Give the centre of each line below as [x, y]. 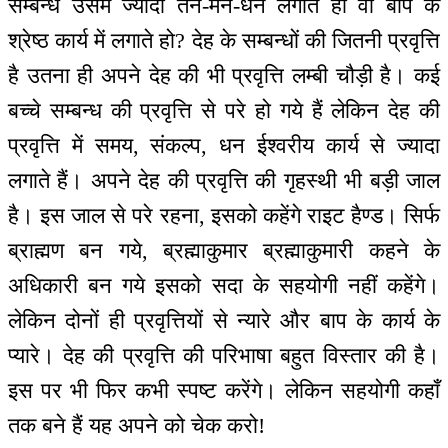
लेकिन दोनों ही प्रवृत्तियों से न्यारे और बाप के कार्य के [224, 321]
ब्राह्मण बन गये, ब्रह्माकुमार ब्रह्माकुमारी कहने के [224, 251]
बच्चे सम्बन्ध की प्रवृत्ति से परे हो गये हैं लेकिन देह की [224, 111]
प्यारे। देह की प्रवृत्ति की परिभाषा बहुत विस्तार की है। [224, 356]
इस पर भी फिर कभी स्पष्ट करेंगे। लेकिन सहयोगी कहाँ [224, 391]
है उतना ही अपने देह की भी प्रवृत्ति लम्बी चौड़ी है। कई [224, 76]
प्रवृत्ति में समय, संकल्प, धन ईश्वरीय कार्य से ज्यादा [224, 146]
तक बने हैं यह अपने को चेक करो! [136, 426]
